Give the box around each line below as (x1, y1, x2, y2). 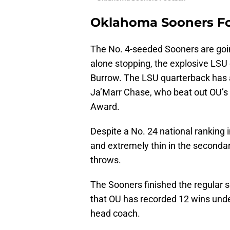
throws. (90, 154, 121, 165)
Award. (90, 101, 120, 112)
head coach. (90, 207, 140, 219)
